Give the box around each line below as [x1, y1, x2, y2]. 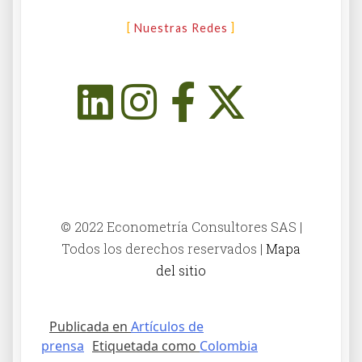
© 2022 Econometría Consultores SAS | [60, 217, 302, 235]
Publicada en [49, 317, 131, 335]
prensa [41, 336, 84, 355]
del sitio [156, 261, 206, 279]
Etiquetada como [92, 336, 200, 355]
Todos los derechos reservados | [61, 239, 266, 257]
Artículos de [131, 317, 204, 335]
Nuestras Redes [134, 20, 228, 35]
